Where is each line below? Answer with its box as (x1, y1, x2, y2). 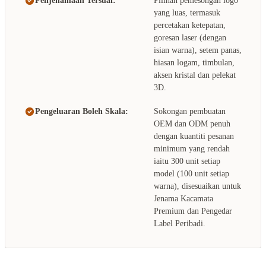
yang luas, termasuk (154, 8, 220, 17)
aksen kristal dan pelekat (154, 70, 236, 80)
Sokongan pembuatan (154, 106, 226, 116)
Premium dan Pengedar (154, 206, 232, 216)
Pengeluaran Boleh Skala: (35, 106, 128, 116)
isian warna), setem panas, (154, 45, 242, 55)
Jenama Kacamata (154, 194, 213, 203)
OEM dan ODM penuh (154, 119, 230, 128)
